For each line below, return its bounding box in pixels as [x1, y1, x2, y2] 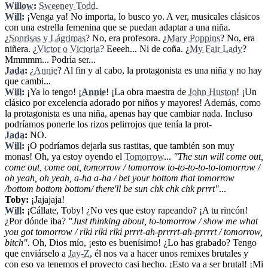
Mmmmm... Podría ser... [5, 54, 96, 65]
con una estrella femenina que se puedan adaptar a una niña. [5, 22, 230, 33]
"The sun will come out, [173, 151, 263, 162]
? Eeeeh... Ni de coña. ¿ [100, 44, 190, 54]
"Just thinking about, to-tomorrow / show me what [68, 216, 258, 227]
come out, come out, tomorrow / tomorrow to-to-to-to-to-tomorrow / [5, 162, 260, 173]
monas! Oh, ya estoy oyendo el [5, 151, 124, 162]
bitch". [5, 237, 30, 248]
